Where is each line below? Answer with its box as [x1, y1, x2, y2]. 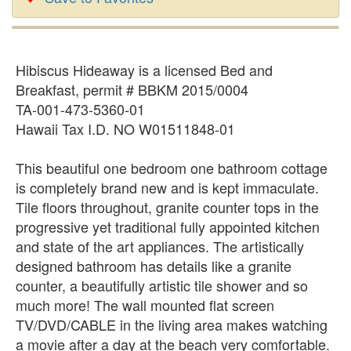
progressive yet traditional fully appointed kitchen [16, 216, 320, 237]
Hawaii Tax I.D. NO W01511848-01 [16, 118, 235, 139]
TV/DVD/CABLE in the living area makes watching [16, 314, 327, 335]
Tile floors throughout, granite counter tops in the [16, 197, 319, 217]
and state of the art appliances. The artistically [16, 236, 304, 256]
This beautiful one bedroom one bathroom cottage [16, 157, 327, 178]
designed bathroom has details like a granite [16, 255, 291, 276]
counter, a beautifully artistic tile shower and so [16, 275, 308, 295]
